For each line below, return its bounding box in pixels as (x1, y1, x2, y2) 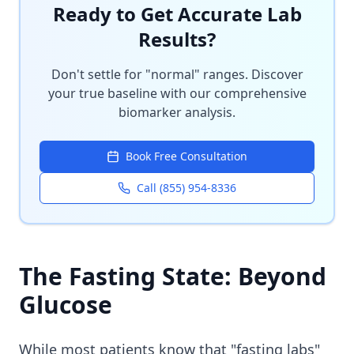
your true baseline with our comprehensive (47, 85, 307, 102)
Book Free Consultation (126, 149, 247, 164)
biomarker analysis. (119, 104, 235, 121)
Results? (138, 26, 216, 52)
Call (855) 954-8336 (137, 180, 236, 195)
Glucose (19, 288, 112, 321)
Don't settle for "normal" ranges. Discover (51, 66, 303, 83)
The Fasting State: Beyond (19, 260, 326, 292)
